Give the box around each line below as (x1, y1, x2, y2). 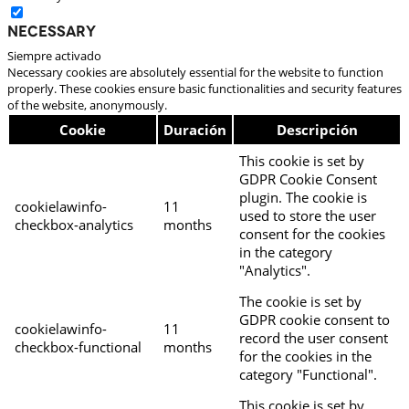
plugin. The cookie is (239, 187, 367, 206)
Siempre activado (7, 47, 101, 64)
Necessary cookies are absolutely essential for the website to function (7, 63, 383, 80)
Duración (163, 120, 226, 139)
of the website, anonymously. (7, 96, 167, 113)
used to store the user (239, 205, 376, 225)
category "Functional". (239, 364, 377, 383)
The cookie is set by (239, 291, 362, 310)
